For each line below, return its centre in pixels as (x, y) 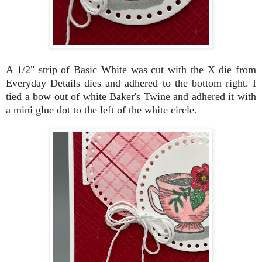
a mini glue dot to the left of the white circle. (101, 110)
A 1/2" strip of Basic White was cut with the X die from (131, 69)
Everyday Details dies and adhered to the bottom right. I (131, 83)
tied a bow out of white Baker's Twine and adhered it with (131, 96)
